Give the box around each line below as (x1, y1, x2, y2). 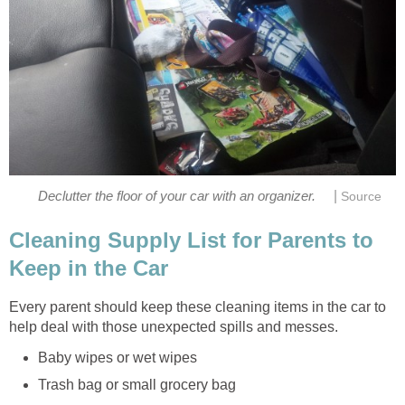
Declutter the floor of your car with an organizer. (38, 188, 316, 203)
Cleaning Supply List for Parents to (9, 227, 373, 252)
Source (341, 189, 382, 203)
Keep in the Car (9, 255, 168, 280)
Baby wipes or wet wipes (38, 349, 197, 365)
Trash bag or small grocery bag (38, 376, 236, 392)
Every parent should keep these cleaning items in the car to (9, 298, 386, 315)
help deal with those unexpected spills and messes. (9, 318, 338, 334)
